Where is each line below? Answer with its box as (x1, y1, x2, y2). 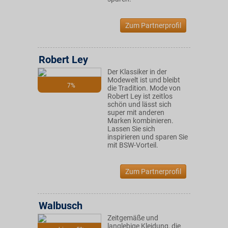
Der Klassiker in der (107, 68, 167, 76)
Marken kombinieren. (107, 117, 174, 125)
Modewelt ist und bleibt (107, 76, 180, 84)
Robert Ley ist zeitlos (107, 92, 173, 100)
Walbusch (39, 199, 82, 212)
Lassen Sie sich (107, 125, 155, 133)
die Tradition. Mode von (107, 84, 181, 92)
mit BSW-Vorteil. (107, 141, 158, 149)
